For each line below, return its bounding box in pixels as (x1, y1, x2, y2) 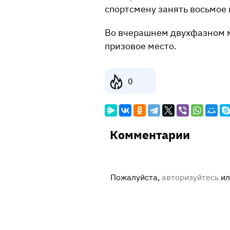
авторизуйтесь (162, 172, 219, 182)
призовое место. (105, 40, 177, 52)
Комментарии (110, 127, 190, 142)
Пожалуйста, (110, 172, 162, 182)
